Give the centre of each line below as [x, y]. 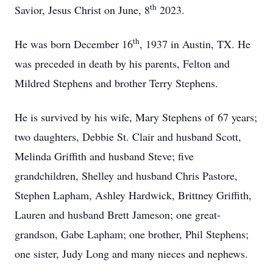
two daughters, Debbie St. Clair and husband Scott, [128, 136]
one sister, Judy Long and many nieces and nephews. [133, 253]
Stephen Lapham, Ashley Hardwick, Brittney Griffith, [133, 195]
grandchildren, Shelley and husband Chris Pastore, [126, 175]
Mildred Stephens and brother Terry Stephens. [118, 83]
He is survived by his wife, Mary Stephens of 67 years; [136, 117]
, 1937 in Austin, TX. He [195, 44]
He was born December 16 [74, 44]
